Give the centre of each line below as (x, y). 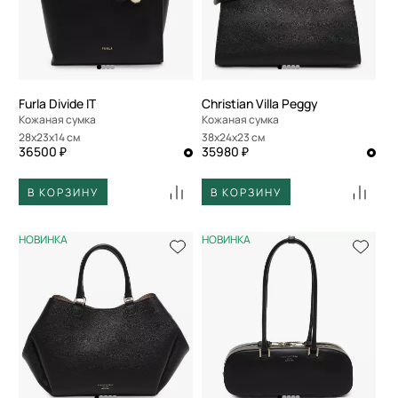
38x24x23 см (236, 137)
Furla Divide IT (57, 103)
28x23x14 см (52, 137)
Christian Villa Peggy (259, 103)
